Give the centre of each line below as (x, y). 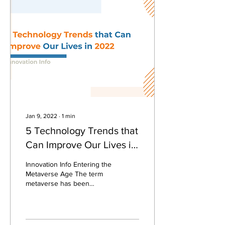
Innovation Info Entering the (69, 164)
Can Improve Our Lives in (81, 145)
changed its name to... (60, 212)
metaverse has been (58, 183)
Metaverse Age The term (64, 174)
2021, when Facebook (60, 202)
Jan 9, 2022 (41, 116)
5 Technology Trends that (82, 131)
